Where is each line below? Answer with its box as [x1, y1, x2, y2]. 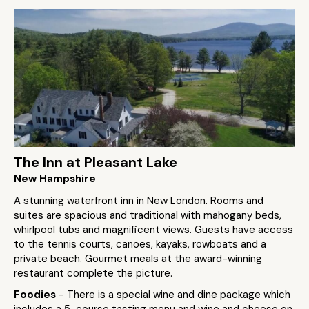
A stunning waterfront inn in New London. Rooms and [14, 194, 263, 208]
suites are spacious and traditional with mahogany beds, [14, 208, 281, 222]
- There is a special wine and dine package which [59, 288, 290, 301]
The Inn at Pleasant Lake [14, 153, 177, 171]
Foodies [14, 288, 59, 301]
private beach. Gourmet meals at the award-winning [14, 252, 262, 266]
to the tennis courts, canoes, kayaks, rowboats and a [14, 237, 266, 251]
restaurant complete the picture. [14, 266, 172, 280]
